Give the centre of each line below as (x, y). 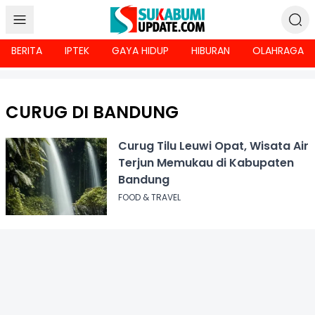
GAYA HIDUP (140, 51)
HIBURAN (211, 51)
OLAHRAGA (278, 51)
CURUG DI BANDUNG (92, 112)
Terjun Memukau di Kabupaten (206, 163)
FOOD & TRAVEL (149, 197)
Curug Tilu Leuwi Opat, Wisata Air (213, 146)
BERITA (27, 51)
